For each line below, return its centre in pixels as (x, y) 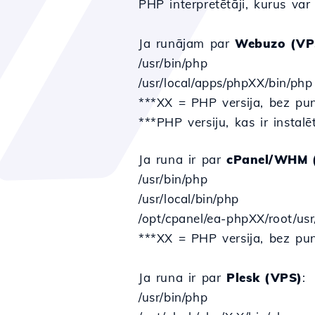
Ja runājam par (187, 43)
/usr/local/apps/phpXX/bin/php (226, 83)
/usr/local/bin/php (189, 199)
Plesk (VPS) (264, 277)
